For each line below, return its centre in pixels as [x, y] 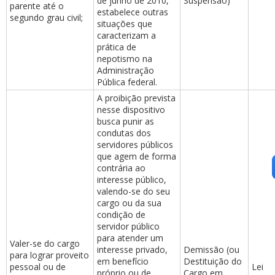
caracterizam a [126, 35]
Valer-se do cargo [45, 243]
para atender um [130, 238]
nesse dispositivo [131, 110]
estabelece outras [133, 12]
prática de [117, 47]
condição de [121, 215]
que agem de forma [137, 156]
